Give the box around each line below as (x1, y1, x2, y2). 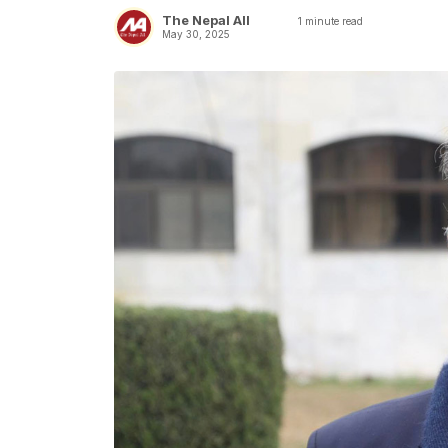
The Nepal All (162, 11, 250, 28)
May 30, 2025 (162, 27, 230, 40)
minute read (302, 14, 363, 27)
